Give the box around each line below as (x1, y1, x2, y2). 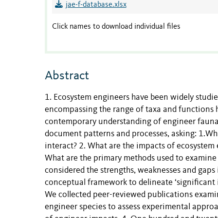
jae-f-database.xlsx (65, 1, 127, 9)
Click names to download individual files (52, 23, 181, 31)
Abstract (45, 70, 89, 83)
